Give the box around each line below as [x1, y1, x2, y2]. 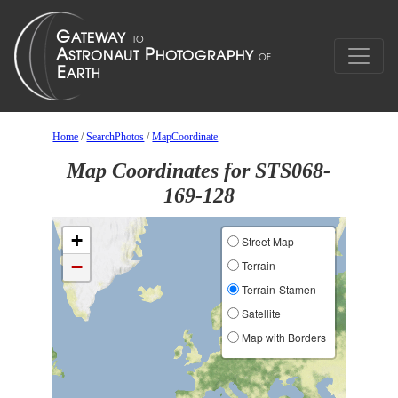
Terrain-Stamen [238, 282, 316, 297]
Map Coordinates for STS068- [67, 159, 331, 182]
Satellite [238, 306, 281, 321]
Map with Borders [238, 330, 326, 345]
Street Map [238, 234, 294, 249]
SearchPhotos [86, 131, 145, 143]
